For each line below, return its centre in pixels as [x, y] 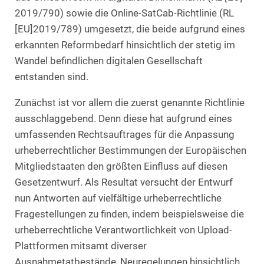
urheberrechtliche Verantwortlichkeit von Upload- [123, 230]
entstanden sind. [52, 77]
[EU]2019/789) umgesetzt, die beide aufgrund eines [130, 29]
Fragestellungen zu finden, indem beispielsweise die [129, 214]
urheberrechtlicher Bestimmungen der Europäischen [131, 151]
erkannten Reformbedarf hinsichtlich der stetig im [125, 45]
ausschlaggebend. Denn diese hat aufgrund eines [123, 119]
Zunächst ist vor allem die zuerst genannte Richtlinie [130, 103]
